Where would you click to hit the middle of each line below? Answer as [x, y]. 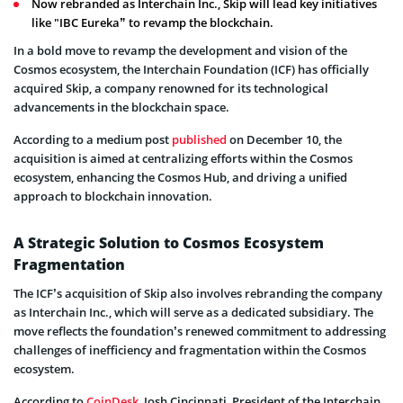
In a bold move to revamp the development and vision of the [180, 50]
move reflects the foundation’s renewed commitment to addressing [200, 331]
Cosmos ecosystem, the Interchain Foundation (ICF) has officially [191, 69]
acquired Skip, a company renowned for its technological [171, 88]
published [199, 139]
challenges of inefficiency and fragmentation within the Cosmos [190, 349]
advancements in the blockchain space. [121, 107]
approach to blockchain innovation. [113, 196]
